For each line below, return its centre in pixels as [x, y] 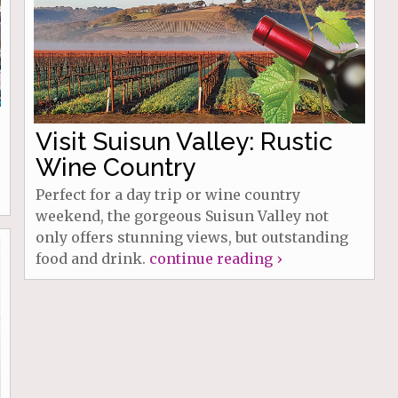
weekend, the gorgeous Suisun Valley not [182, 215]
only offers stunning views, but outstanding [191, 237]
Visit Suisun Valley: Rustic [184, 141]
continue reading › [215, 258]
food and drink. [92, 258]
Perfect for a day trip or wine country [167, 194]
